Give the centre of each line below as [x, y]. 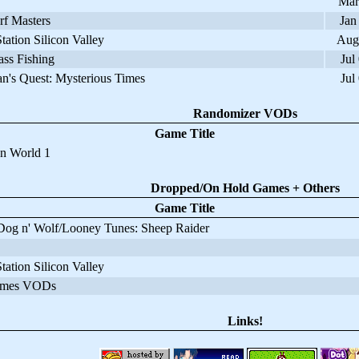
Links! [245, 321]
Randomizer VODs [245, 113]
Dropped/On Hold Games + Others [245, 188]
